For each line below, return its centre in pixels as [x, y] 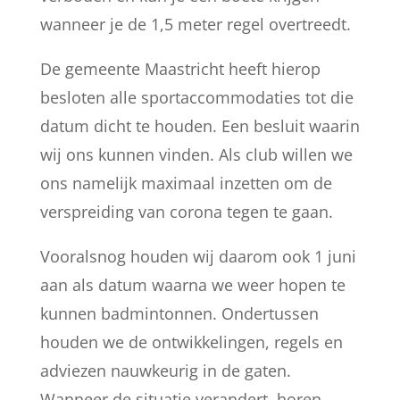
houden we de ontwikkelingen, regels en [191, 342]
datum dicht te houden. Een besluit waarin [200, 126]
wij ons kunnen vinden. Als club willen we [196, 154]
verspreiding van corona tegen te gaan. [186, 212]
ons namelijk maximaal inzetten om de [186, 183]
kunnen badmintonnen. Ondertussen [179, 313]
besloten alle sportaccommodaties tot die [196, 97]
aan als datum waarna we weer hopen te [192, 285]
